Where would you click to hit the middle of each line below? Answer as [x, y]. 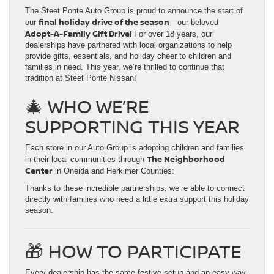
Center [39, 171]
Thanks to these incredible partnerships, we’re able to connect [135, 188]
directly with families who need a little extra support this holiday [137, 199]
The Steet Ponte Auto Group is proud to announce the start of [134, 11]
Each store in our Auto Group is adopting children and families [135, 148]
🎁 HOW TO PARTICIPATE [133, 251]
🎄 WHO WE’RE [87, 106]
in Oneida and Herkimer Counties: [113, 171]
